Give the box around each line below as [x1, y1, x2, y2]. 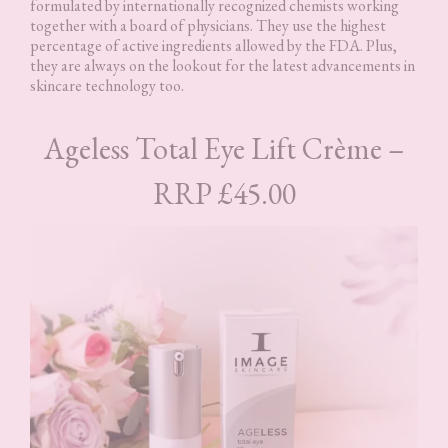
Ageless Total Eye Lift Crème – [43, 128, 405, 168]
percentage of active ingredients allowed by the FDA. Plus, [30, 34, 397, 56]
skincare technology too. [30, 74, 184, 96]
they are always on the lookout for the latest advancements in [30, 54, 415, 76]
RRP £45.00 [152, 173, 296, 213]
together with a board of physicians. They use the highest [30, 14, 386, 36]
